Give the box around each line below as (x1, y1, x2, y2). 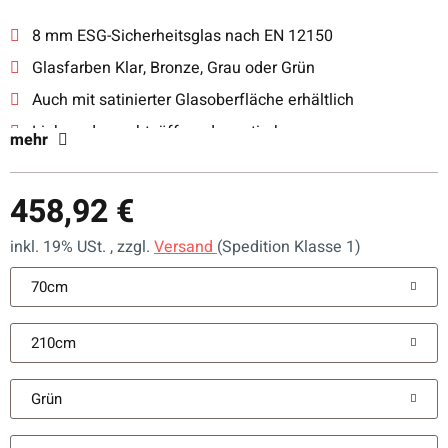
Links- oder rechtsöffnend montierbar (28, 120, 297, 144)
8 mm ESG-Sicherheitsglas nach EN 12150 (28, 24, 333, 48)
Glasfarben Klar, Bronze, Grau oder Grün (28, 56, 315, 80)
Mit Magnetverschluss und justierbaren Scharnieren (28, 152, 400, 176)
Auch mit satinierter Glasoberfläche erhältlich (28, 88, 354, 112)
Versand (154, 235, 217, 259)
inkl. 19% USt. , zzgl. (10, 235, 154, 259)
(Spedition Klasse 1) (217, 235, 361, 259)
